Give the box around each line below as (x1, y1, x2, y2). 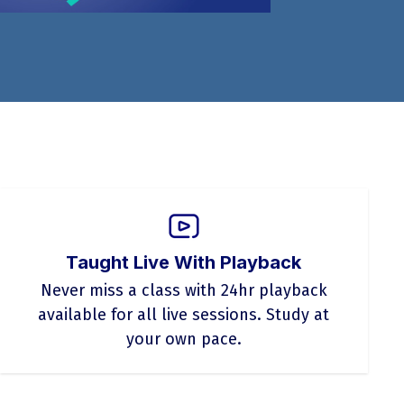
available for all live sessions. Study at (38, 305, 330, 325)
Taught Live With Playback (66, 252, 302, 273)
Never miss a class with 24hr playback (40, 280, 327, 300)
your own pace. (125, 329, 242, 349)
